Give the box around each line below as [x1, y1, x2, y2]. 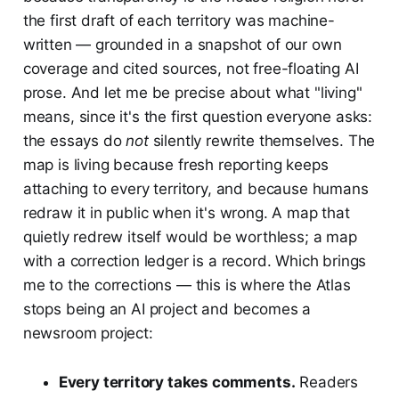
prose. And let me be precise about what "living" [22, 84, 362, 102]
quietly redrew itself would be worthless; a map [22, 228, 357, 247]
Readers [295, 373, 359, 392]
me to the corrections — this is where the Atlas [22, 276, 351, 295]
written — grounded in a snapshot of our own [22, 36, 342, 54]
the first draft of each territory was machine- [22, 12, 335, 30]
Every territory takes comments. [58, 373, 296, 392]
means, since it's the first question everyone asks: [22, 108, 373, 126]
